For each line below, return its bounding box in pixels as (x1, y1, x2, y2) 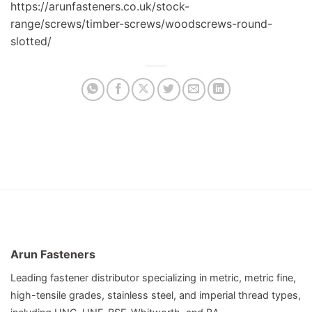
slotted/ (10, 33, 52, 48)
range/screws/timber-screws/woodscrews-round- (10, 16, 272, 31)
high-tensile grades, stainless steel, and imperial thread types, (10, 288, 301, 301)
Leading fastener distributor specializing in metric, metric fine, (10, 271, 296, 283)
